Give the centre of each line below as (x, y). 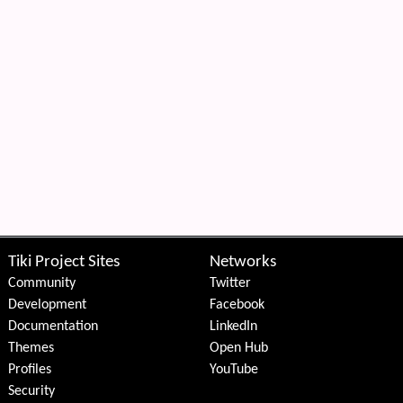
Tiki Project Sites (64, 263)
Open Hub (238, 349)
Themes (31, 349)
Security (32, 392)
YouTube (233, 370)
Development (48, 305)
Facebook (237, 305)
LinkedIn (233, 327)
